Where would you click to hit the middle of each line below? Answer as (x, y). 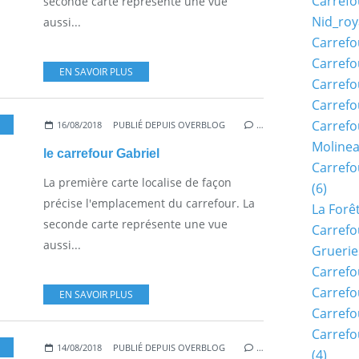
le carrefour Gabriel (101, 153)
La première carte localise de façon (137, 182)
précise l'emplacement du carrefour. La (149, 203)
